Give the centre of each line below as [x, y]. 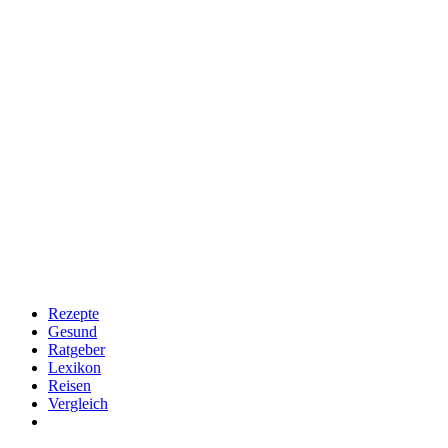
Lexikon [74, 367]
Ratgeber [76, 349]
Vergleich [78, 403]
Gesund [72, 331]
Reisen [69, 385]
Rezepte [73, 313]
